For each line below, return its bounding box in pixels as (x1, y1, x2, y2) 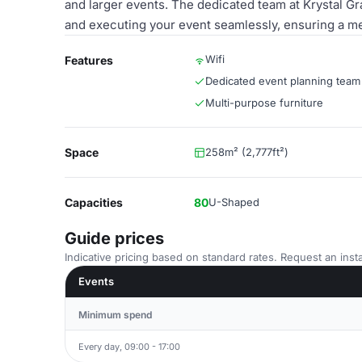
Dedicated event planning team (205, 74, 360, 87)
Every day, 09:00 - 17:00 (78, 340, 180, 352)
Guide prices (65, 229, 164, 248)
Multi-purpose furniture (205, 96, 323, 109)
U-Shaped (208, 196, 259, 208)
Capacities (65, 196, 123, 209)
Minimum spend (78, 309, 152, 321)
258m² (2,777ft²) (205, 145, 288, 158)
